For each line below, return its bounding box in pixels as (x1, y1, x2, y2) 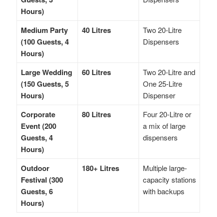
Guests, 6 (20, 186, 53, 197)
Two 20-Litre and (142, 67, 195, 77)
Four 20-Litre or (142, 109, 191, 120)
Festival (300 (20, 174, 63, 186)
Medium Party (20, 25, 68, 36)
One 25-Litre (142, 78, 182, 89)
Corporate (20, 109, 55, 120)
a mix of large (142, 121, 186, 131)
